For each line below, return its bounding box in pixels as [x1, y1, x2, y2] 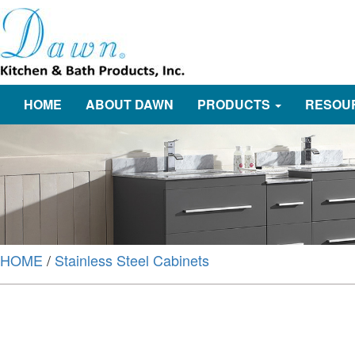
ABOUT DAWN [86, 95, 174, 113]
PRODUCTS [197, 95, 270, 113]
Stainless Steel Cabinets [55, 249, 209, 270]
